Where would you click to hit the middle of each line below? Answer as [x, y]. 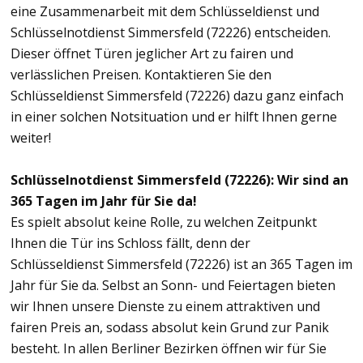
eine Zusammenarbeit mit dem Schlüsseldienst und [165, 11]
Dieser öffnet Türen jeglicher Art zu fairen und [152, 53]
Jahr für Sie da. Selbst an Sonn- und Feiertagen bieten [173, 285]
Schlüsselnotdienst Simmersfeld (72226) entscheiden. [171, 32]
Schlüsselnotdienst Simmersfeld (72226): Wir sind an [179, 179]
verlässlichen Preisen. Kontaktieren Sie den [141, 74]
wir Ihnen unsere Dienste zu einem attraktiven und [165, 306]
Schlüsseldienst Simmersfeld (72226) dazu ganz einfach [177, 95]
